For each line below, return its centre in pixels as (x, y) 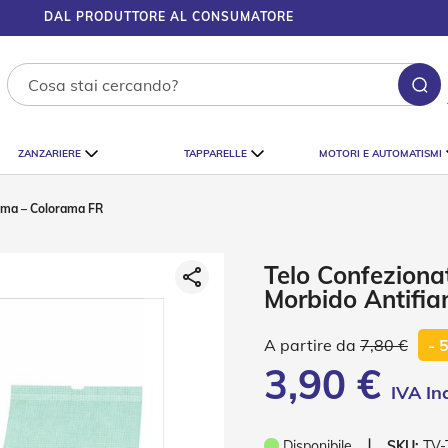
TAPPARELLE (215, 153)
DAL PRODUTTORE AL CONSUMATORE (168, 17)
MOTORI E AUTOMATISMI (380, 153)
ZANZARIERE (49, 153)
